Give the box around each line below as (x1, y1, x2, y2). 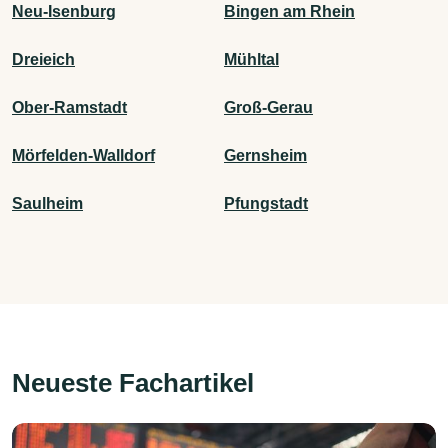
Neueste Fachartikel (12, 367, 254, 398)
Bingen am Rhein (224, 2, 355, 20)
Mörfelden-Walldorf (12, 146, 155, 164)
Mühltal (224, 50, 279, 68)
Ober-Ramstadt (12, 98, 127, 116)
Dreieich (12, 50, 75, 68)
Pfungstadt (224, 194, 308, 212)
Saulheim (12, 194, 83, 212)
